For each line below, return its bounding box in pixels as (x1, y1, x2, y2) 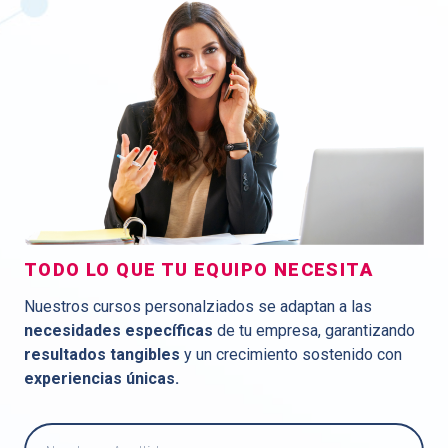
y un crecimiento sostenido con (180, 344, 402, 364)
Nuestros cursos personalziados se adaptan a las (24, 296, 372, 316)
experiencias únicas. (24, 368, 179, 388)
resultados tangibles (24, 344, 180, 364)
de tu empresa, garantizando (213, 320, 415, 340)
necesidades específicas (24, 320, 213, 340)
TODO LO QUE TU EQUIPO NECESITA (24, 258, 373, 280)
